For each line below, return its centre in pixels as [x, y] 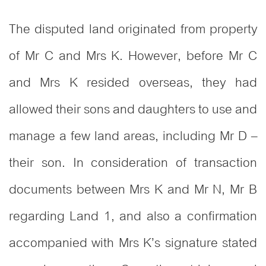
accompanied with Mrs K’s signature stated [133, 243]
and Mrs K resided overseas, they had [133, 83]
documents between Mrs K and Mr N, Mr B [133, 190]
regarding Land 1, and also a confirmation [133, 216]
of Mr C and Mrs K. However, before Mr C [133, 56]
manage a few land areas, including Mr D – [133, 136]
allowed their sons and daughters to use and [133, 110]
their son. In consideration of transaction [133, 163]
